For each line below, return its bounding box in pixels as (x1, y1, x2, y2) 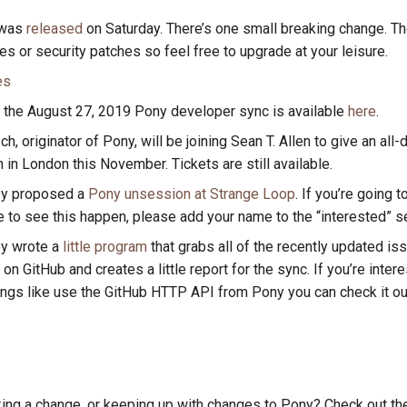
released (26, 20, 83, 37)
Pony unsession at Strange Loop (88, 185, 295, 203)
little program (63, 238, 147, 255)
